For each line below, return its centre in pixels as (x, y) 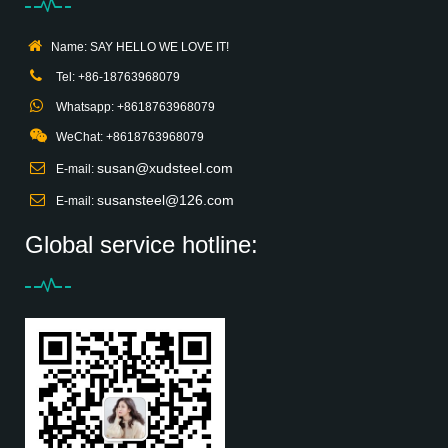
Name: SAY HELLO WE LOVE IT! (137, 46)
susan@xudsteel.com (165, 167)
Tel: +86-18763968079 (115, 76)
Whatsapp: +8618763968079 (132, 106)
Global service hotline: (141, 244)
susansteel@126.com (165, 199)
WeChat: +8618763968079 (127, 136)
